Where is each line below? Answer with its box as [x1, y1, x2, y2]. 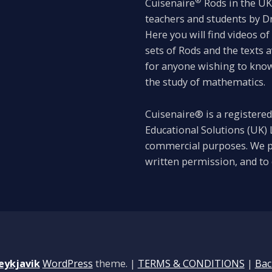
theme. [92, 256, 127, 270]
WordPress [42, 256, 93, 270]
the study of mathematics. [144, 75, 265, 89]
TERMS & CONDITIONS [137, 256, 245, 270]
